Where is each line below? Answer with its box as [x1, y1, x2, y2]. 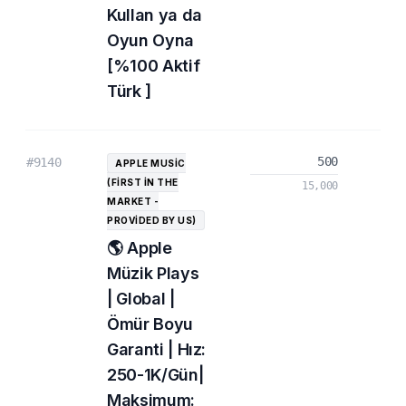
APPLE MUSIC [115, 158, 186, 169]
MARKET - [107, 196, 159, 207]
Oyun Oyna [107, 31, 194, 50]
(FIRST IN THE [107, 177, 179, 188]
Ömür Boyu [107, 314, 193, 333]
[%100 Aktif [107, 56, 200, 75]
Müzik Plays [107, 264, 199, 283]
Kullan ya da [107, 5, 202, 24]
